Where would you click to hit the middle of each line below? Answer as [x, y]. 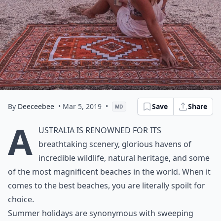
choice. [21, 199]
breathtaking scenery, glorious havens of [115, 144]
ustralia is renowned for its [100, 130]
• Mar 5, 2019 [80, 106]
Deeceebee [36, 106]
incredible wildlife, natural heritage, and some [124, 158]
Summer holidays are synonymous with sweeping [101, 213]
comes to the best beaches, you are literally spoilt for [107, 185]
